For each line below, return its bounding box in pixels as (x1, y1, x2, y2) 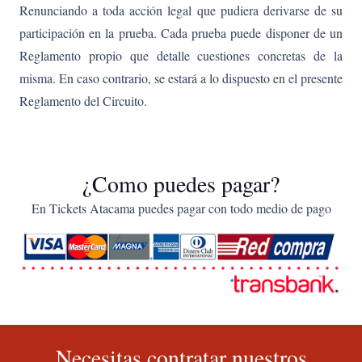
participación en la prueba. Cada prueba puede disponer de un (19, 23, 343, 41)
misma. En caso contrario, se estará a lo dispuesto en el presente (19, 69, 343, 86)
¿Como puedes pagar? (82, 168, 280, 199)
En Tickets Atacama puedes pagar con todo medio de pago (31, 199, 331, 217)
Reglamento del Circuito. (19, 91, 147, 109)
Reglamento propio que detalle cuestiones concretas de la (19, 46, 343, 64)
